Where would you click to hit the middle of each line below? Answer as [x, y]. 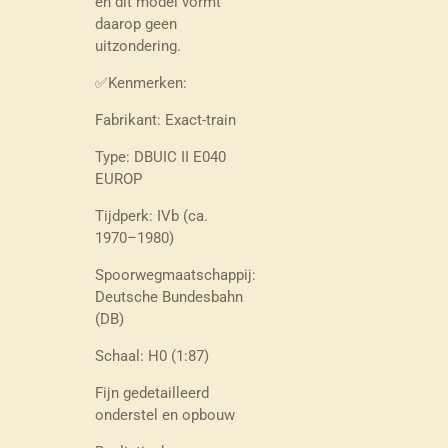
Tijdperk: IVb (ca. [151, 215]
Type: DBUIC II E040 [160, 156]
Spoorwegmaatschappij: [175, 274]
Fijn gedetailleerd [151, 392]
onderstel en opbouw [164, 414]
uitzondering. [137, 45]
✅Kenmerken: [140, 82]
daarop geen [135, 23]
